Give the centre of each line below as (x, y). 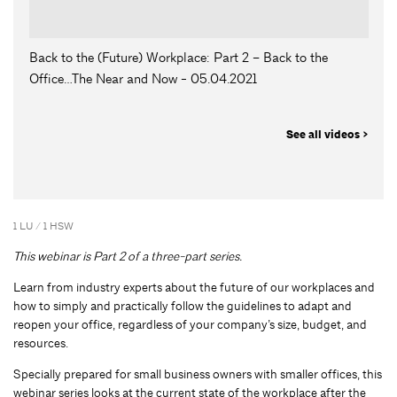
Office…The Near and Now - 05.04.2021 (143, 79)
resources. (41, 343)
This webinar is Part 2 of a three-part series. (128, 257)
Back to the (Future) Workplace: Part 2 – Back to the (178, 58)
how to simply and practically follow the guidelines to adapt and (183, 306)
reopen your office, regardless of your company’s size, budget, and (190, 325)
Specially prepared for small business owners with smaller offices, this (198, 374)
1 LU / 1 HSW (43, 226)
